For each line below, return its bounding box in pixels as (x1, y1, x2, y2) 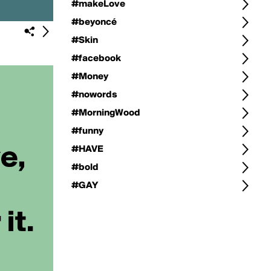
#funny (71, 126, 103, 136)
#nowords (71, 90, 117, 100)
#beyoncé (71, 18, 117, 27)
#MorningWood (71, 108, 140, 118)
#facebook (71, 54, 121, 64)
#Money (71, 72, 108, 82)
